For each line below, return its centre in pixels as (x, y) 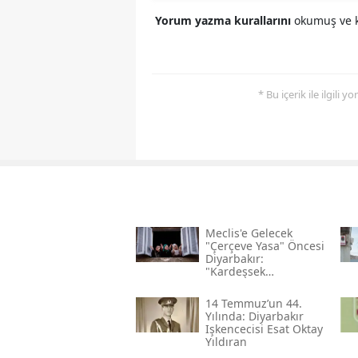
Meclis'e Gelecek (249, 233)
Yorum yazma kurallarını (225, 20)
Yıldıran (226, 341)
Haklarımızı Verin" (253, 284)
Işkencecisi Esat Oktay (264, 328)
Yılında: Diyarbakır (254, 316)
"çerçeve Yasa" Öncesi (265, 245)
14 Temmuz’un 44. (253, 303)
